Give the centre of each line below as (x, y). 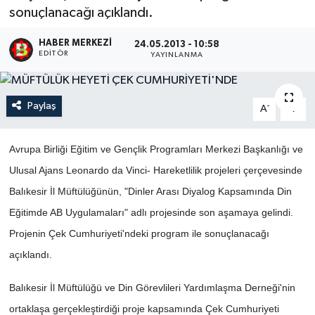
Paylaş (41, 106)
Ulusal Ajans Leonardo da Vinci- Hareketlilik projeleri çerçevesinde (155, 171)
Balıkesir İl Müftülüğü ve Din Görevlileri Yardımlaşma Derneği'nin (152, 288)
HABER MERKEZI (76, 43)
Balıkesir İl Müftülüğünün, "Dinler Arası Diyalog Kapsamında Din (150, 192)
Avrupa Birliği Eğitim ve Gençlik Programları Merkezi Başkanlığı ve (156, 149)
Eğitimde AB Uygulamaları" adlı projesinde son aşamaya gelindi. (151, 213)
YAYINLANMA (177, 55)
